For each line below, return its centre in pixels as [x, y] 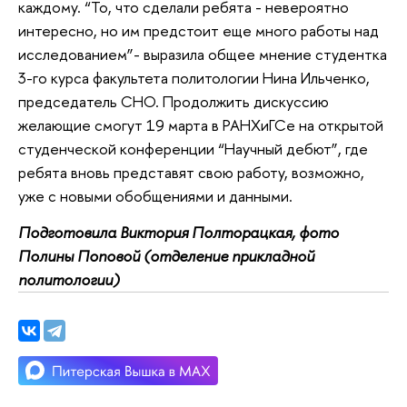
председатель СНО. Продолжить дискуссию [174, 102]
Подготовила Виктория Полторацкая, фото [179, 232]
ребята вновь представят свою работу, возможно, [191, 173]
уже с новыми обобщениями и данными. [155, 196]
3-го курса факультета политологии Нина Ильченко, [194, 78]
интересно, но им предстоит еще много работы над [199, 31]
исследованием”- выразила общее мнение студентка [203, 55]
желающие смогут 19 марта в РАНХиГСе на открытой [201, 125]
